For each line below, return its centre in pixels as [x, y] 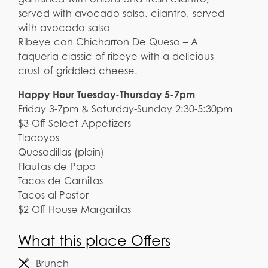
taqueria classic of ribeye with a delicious [116, 56]
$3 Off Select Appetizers [74, 123]
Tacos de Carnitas [60, 180]
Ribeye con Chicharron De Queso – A [108, 42]
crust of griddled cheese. [78, 70]
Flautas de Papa [57, 166]
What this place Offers [94, 241]
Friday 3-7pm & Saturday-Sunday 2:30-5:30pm [125, 109]
